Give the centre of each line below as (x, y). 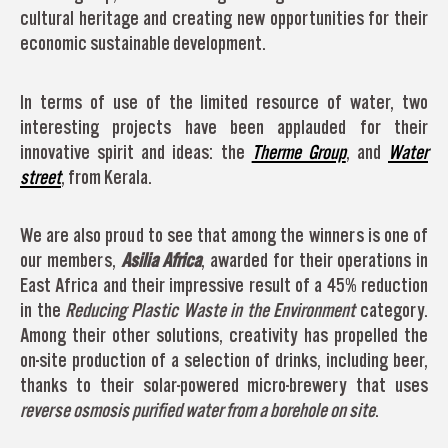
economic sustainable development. (143, 43)
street (40, 176)
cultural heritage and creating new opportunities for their (224, 18)
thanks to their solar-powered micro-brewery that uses (224, 385)
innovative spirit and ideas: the (136, 151)
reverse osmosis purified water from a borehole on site (197, 410)
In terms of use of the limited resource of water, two (224, 101)
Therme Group (298, 151)
